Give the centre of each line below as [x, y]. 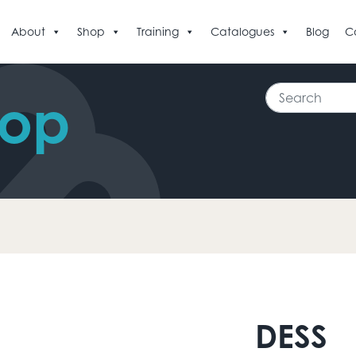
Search [286, 91]
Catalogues [242, 31]
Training [158, 31]
